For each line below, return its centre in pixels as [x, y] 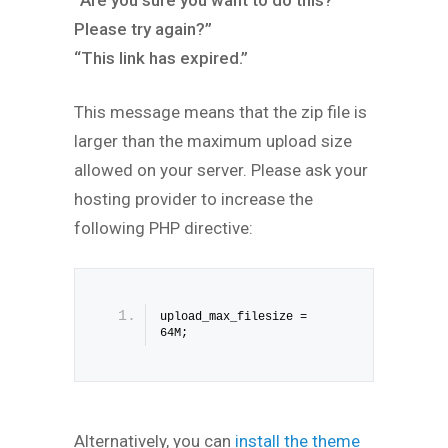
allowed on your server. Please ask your [221, 170]
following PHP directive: [163, 228]
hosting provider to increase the [193, 199]
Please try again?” [143, 29]
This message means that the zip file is [220, 112]
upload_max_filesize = [233, 317]
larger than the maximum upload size [213, 141]
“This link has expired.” [161, 58]
